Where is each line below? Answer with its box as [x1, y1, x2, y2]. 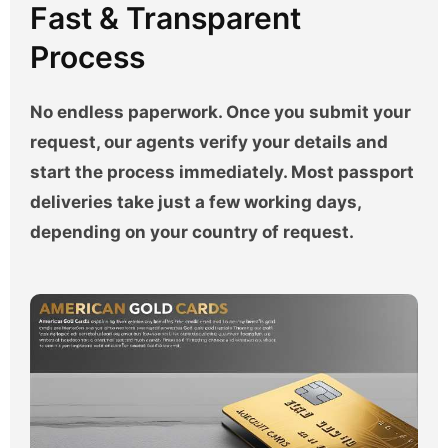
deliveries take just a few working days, [30, 191, 361, 212]
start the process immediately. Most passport [30, 161, 414, 182]
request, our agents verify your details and [30, 131, 388, 152]
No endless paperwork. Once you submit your [30, 101, 411, 122]
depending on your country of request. [30, 221, 354, 242]
